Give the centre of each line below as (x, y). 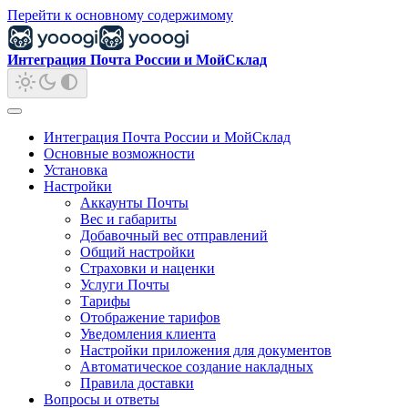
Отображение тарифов (150, 317)
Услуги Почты (125, 284)
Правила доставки (137, 382)
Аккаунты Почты (134, 202)
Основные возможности (119, 153)
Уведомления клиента (148, 333)
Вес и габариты (128, 219)
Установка (76, 169)
